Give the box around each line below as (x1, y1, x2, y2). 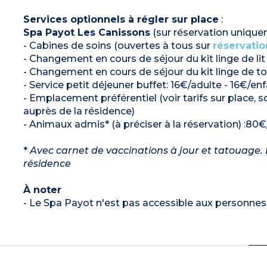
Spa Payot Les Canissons (23, 26, 150, 38)
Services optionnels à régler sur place (23, 13, 219, 25)
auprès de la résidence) (23, 105, 135, 117)
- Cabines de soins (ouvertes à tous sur (23, 39, 213, 51)
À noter (23, 184, 61, 195)
